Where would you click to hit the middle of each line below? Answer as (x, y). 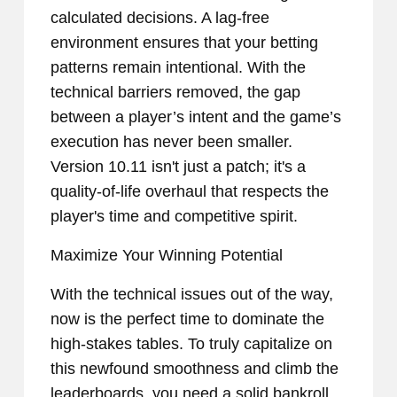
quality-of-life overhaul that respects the (190, 192)
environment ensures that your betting (184, 43)
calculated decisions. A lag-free (160, 18)
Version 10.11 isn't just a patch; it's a (178, 167)
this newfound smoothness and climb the (195, 369)
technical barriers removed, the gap (175, 93)
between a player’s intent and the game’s (196, 117)
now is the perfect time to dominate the (187, 319)
